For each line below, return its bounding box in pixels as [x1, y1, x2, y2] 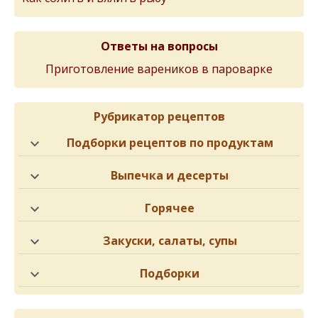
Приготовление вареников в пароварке [45, 61, 273, 77]
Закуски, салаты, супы [102, 233, 237, 248]
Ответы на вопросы [100, 38, 218, 54]
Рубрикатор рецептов [93, 109, 225, 124]
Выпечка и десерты [111, 168, 229, 183]
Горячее [145, 200, 194, 216]
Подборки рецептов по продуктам [66, 135, 273, 150]
